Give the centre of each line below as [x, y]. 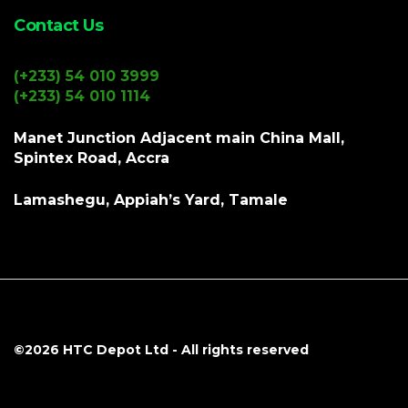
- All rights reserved [239, 349]
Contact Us [58, 25]
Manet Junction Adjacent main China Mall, [179, 138]
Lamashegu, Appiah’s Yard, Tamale [151, 199]
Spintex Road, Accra [92, 158]
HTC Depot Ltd [116, 349]
